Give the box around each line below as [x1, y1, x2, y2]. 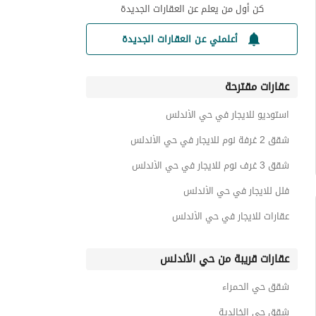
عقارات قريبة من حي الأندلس [160, 248, 289, 269]
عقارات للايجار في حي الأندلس [172, 207, 289, 226]
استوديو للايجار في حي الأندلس [166, 105, 289, 124]
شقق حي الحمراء [222, 277, 289, 296]
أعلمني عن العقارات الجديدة [121, 29, 238, 49]
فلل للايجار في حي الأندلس [183, 181, 289, 200]
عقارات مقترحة [225, 76, 289, 97]
